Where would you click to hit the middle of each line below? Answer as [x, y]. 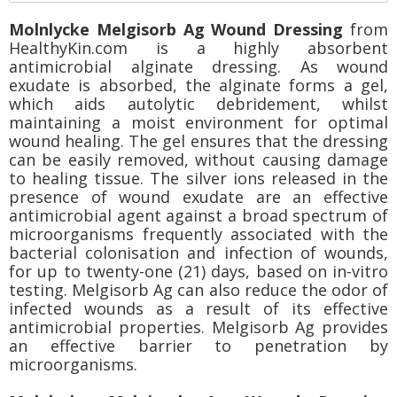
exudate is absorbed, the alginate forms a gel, [198, 85]
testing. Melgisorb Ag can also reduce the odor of [198, 289]
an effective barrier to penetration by [198, 345]
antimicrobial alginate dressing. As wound [198, 66]
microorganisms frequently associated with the [198, 234]
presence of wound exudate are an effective [198, 196]
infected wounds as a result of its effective [198, 308]
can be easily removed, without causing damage [198, 159]
